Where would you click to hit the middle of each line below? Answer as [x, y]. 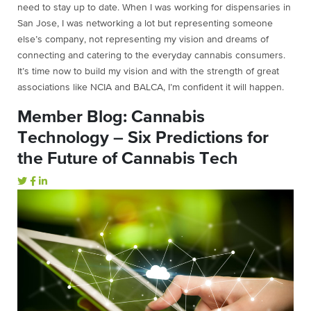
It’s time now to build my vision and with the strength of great [148, 72]
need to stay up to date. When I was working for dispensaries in [154, 8]
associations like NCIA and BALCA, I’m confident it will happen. [151, 88]
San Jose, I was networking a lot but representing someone [145, 24]
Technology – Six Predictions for [143, 138]
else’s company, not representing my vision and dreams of [143, 40]
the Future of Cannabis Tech [128, 159]
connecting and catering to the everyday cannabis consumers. [151, 56]
